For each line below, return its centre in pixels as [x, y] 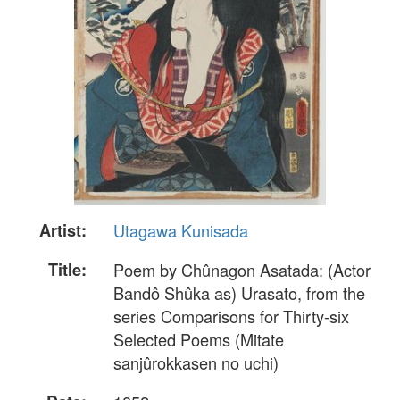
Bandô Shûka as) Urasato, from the [239, 293]
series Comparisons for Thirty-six [231, 317]
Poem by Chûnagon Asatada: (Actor [242, 270]
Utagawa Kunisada [181, 230]
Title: [67, 270]
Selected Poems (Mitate [199, 340]
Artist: [63, 230]
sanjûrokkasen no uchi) [196, 363]
